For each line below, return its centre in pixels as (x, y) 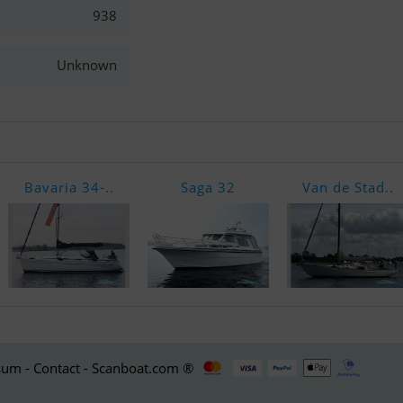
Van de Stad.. (348, 187)
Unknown (86, 65)
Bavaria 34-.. (69, 187)
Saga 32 (208, 187)
